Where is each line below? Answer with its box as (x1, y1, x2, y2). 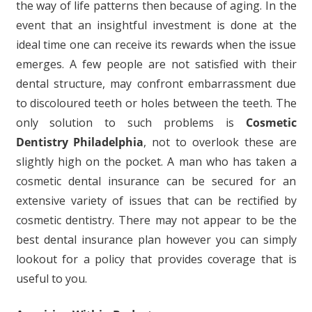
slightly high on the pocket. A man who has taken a (15, 154, 297, 169)
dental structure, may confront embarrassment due (15, 76, 297, 91)
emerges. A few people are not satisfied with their (15, 56, 297, 72)
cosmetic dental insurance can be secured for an (15, 173, 297, 189)
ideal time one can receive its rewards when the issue (15, 37, 297, 52)
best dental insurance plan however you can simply (15, 232, 297, 247)
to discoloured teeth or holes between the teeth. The (15, 95, 297, 111)
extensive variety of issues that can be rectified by (15, 193, 297, 208)
